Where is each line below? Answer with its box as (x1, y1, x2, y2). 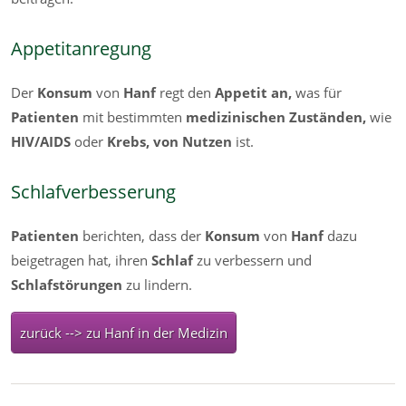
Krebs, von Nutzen (107, 131, 232, 150)
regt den (159, 82, 215, 101)
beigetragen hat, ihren (11, 250, 151, 269)
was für (292, 82, 342, 101)
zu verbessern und (197, 250, 312, 269)
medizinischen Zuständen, (186, 107, 370, 126)
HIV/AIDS (11, 131, 74, 150)
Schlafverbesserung (11, 178, 176, 204)
